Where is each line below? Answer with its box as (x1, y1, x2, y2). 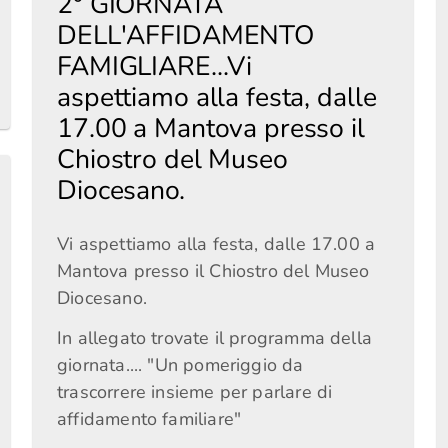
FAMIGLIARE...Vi (57, 48, 253, 84)
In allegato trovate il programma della (57, 325, 372, 350)
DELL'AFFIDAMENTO (57, 17, 314, 53)
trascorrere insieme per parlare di (57, 379, 333, 404)
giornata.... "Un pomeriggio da (57, 352, 304, 377)
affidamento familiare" (57, 406, 242, 431)
